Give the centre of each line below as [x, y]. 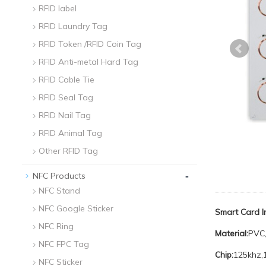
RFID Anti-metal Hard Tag [88, 62]
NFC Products [59, 176]
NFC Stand [59, 191]
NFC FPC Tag [64, 244]
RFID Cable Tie [66, 80]
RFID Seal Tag [66, 97]
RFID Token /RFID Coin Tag [90, 44]
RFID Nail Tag [65, 115]
